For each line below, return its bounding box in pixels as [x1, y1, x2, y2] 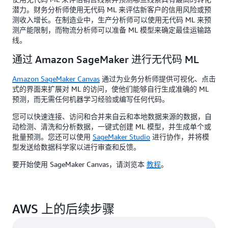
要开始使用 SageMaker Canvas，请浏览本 [12, 159, 147, 168]
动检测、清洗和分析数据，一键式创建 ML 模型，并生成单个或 [12, 122, 211, 131]
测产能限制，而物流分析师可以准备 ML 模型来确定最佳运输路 [12, 25, 211, 34]
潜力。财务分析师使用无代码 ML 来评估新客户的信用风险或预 [12, 5, 211, 14]
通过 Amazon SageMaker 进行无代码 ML [12, 53, 199, 65]
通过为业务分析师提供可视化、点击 [100, 74, 216, 83]
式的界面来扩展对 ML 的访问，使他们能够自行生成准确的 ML [12, 84, 209, 93]
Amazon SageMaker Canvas [12, 74, 100, 83]
